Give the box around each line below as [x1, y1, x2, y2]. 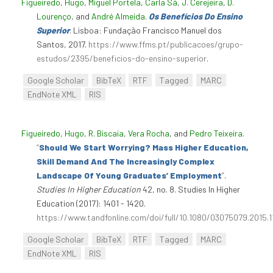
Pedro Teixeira [190, 127, 243, 138]
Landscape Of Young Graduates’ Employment [37, 169, 222, 180]
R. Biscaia [88, 127, 124, 138]
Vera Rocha [128, 127, 169, 138]
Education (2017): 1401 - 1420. [37, 197, 146, 208]
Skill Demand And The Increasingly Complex [37, 155, 214, 166]
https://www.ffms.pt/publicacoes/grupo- [88, 38, 243, 49]
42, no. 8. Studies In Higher [141, 183, 240, 194]
